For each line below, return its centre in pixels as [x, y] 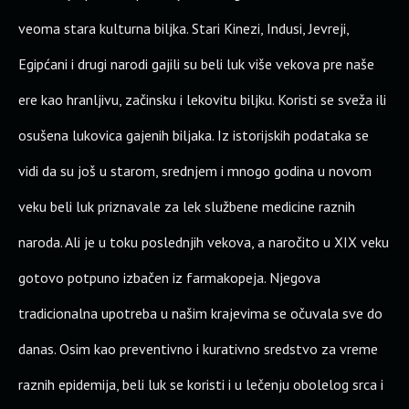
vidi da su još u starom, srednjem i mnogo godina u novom [195, 171]
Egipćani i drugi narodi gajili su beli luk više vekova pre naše [196, 64]
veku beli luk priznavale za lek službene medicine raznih [187, 206]
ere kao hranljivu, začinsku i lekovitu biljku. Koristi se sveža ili [202, 100]
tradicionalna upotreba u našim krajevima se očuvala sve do [200, 313]
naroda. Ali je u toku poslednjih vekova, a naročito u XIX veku [204, 242]
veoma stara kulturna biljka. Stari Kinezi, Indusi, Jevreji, [184, 28]
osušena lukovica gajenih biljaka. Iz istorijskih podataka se [194, 135]
